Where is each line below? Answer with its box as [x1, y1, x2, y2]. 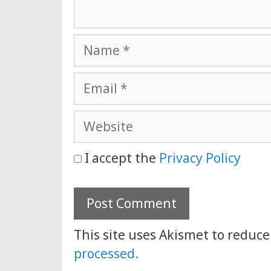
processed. [74, 245, 139, 263]
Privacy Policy [159, 149, 241, 166]
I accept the [82, 149, 159, 166]
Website [73, 110, 123, 128]
